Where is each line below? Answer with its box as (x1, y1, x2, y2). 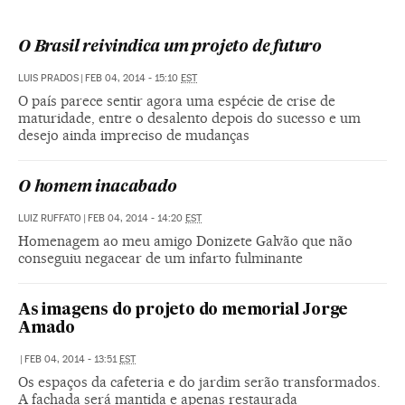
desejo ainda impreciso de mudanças (18, 126, 250, 144)
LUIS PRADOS (18, 71, 79, 84)
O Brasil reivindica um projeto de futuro (18, 39, 322, 55)
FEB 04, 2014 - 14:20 (88, 212, 185, 224)
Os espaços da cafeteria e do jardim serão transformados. (18, 372, 381, 391)
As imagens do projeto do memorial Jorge (18, 302, 349, 318)
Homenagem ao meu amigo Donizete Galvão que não (18, 231, 353, 250)
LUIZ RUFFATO (18, 212, 81, 224)
